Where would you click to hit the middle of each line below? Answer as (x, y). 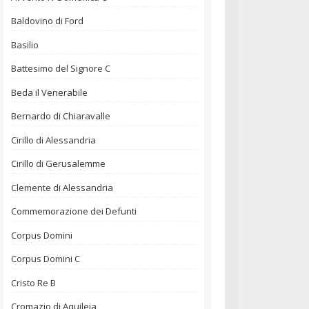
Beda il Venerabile (49, 92)
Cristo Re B (33, 282)
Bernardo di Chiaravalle (61, 116)
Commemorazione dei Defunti (74, 211)
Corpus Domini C (46, 259)
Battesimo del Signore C (61, 69)
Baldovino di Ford (47, 21)
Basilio (25, 44)
